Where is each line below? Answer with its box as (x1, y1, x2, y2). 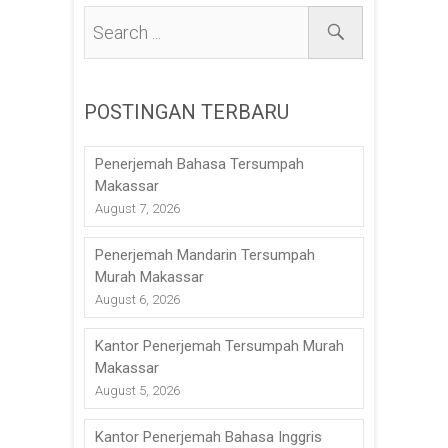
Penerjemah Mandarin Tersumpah (95, 245, 315, 264)
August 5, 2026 (95, 382, 180, 398)
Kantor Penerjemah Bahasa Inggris (95, 427, 322, 446)
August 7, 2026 (95, 200, 180, 216)
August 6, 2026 (95, 291, 180, 307)
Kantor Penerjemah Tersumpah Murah (95, 336, 344, 355)
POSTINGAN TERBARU (84, 99, 289, 124)
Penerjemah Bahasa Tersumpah (95, 154, 304, 173)
